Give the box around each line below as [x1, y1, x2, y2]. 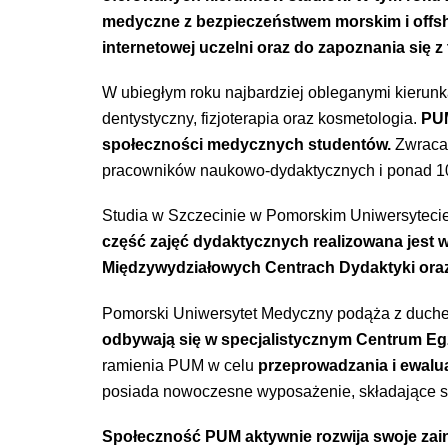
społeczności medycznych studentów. [102, 136, 396, 154]
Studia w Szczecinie [102, 207, 251, 225]
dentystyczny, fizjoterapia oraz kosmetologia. [102, 110, 418, 128]
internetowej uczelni [102, 38, 254, 56]
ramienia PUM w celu [102, 356, 259, 374]
